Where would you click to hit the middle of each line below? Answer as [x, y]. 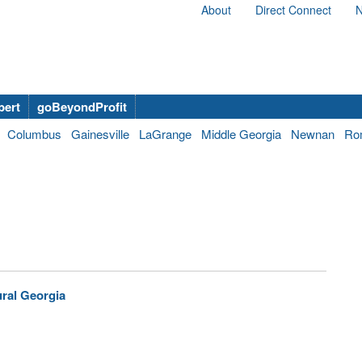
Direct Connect [293, 10]
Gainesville [100, 134]
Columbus [34, 134]
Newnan [313, 134]
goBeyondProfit [82, 107]
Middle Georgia [241, 134]
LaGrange [165, 134]
